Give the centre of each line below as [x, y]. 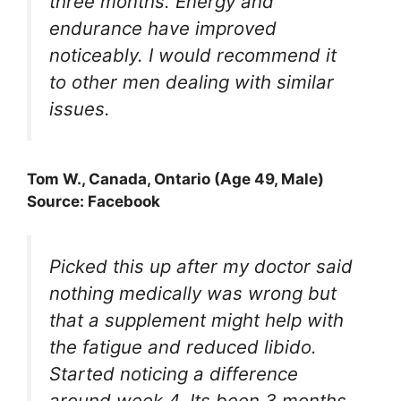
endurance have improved [163, 28]
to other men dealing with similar [192, 81]
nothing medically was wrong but [193, 294]
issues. [80, 108]
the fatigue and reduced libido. [183, 347]
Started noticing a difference [174, 374]
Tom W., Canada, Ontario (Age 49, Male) [175, 179]
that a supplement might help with [196, 320]
